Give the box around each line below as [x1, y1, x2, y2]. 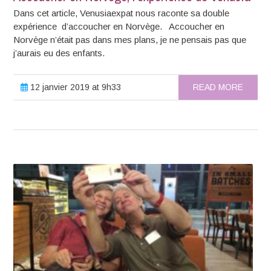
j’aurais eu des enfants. [13, 47, 105, 58]
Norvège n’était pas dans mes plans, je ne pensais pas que [13, 34, 247, 45]
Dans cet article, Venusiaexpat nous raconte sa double [13, 7, 230, 18]
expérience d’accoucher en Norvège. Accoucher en [13, 21, 225, 31]
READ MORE [192, 82, 243, 92]
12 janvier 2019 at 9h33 [28, 82, 122, 92]
